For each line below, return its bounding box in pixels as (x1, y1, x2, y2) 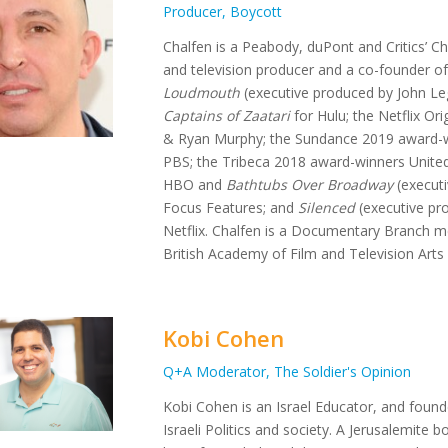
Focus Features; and (163, 198, 299, 218)
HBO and (163, 175, 227, 195)
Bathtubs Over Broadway (226, 175, 394, 195)
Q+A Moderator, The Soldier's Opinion (163, 362, 412, 382)
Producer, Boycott (163, 2, 283, 22)
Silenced (298, 198, 356, 218)
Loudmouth (163, 83, 241, 103)
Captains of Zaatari (163, 106, 291, 126)
